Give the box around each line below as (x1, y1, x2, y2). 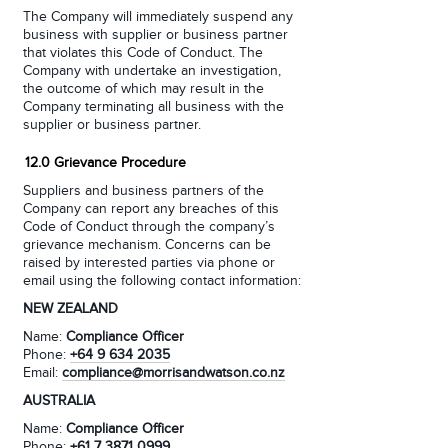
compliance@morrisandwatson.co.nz (62, 366, 285, 380)
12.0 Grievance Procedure (25, 156, 186, 170)
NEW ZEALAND (23, 302, 118, 316)
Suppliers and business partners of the (23, 184, 264, 198)
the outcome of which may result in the (23, 82, 264, 96)
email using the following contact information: (23, 274, 301, 288)
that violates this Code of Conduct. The (23, 46, 263, 60)
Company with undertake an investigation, (23, 64, 281, 78)
